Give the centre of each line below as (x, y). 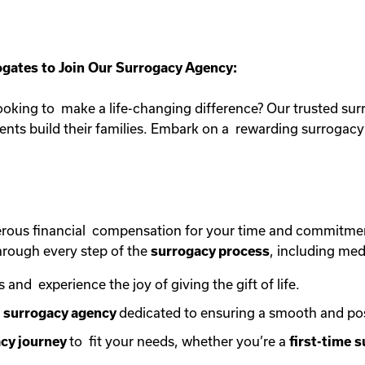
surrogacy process (210, 251)
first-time (322, 341)
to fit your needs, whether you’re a (179, 341)
